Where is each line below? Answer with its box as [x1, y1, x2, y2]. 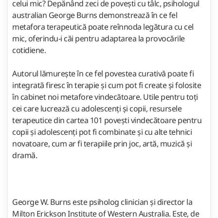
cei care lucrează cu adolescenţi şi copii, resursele [12, 103, 182, 114]
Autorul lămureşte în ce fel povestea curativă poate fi [12, 68, 194, 79]
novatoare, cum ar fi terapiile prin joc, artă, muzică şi [12, 138, 192, 149]
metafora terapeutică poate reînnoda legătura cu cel [12, 21, 194, 32]
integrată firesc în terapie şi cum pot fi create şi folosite [12, 80, 201, 91]
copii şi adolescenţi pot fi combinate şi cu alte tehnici [12, 127, 192, 137]
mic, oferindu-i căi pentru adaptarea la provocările [12, 33, 185, 44]
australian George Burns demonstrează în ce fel [12, 10, 177, 20]
